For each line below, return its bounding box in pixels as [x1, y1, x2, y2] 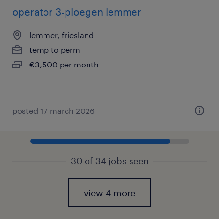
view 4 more [84, 187, 135, 198]
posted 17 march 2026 [12, 106, 95, 115]
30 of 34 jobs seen [70, 155, 149, 166]
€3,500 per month [29, 60, 99, 69]
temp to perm [29, 45, 80, 54]
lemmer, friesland [29, 30, 94, 40]
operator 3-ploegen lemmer [12, 6, 141, 18]
